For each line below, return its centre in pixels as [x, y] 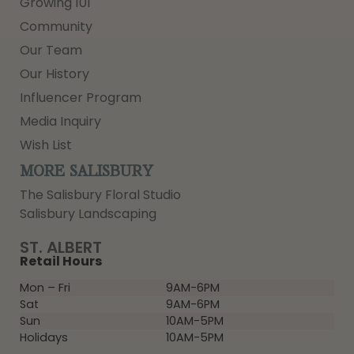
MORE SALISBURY [87, 172]
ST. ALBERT [61, 248]
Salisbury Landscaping [88, 214]
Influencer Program [81, 98]
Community [56, 27]
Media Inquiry [60, 122]
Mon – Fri [45, 287]
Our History [55, 74]
